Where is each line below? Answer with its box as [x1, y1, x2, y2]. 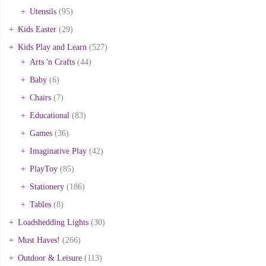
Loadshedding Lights [18, 217, 88, 227]
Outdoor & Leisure [18, 253, 82, 262]
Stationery [30, 182, 64, 191]
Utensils [30, 7, 56, 16]
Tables [30, 199, 51, 209]
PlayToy [30, 164, 58, 173]
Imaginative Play [30, 146, 87, 156]
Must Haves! [18, 235, 60, 245]
